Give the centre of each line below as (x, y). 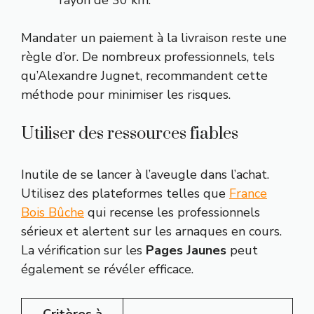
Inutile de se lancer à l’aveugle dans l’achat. (145, 174)
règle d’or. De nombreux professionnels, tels (148, 56)
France (248, 193)
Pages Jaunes (186, 250)
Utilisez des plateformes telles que (125, 193)
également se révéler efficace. (107, 269)
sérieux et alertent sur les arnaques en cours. (151, 231)
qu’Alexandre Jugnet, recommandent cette (144, 75)
